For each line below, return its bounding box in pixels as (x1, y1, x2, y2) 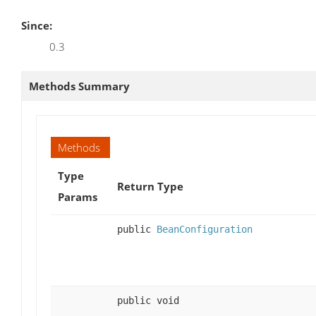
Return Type (117, 178, 183, 193)
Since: (21, 18, 52, 32)
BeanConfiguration (157, 223, 253, 235)
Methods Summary (29, 78, 130, 93)
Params (58, 189, 97, 204)
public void (117, 294, 179, 306)
